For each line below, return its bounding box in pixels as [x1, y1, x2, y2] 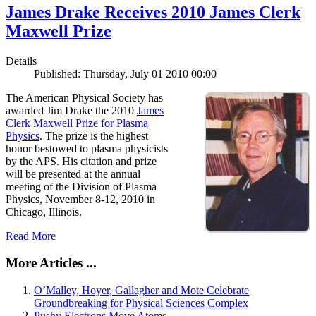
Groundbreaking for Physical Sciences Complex [34, 297, 248, 310]
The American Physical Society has [6, 91, 163, 104]
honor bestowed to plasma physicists [6, 142, 168, 154]
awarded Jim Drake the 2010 [6, 104, 137, 116]
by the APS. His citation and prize [6, 154, 157, 167]
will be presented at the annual [6, 167, 140, 180]
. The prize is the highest [39, 129, 148, 142]
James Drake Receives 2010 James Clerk [6, 2, 300, 21]
